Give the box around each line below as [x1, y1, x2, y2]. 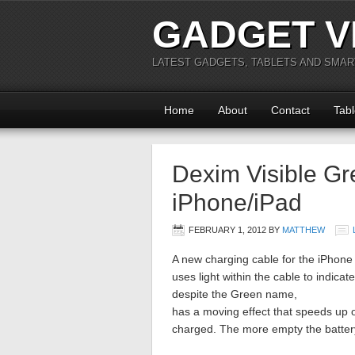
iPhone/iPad [172, 189, 302, 216]
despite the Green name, [172, 288, 297, 300]
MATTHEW [282, 225, 325, 235]
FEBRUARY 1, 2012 [189, 225, 266, 235]
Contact [271, 104, 310, 116]
